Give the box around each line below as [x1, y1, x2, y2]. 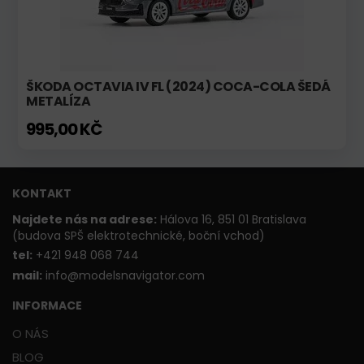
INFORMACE [12, 297, 82, 314]
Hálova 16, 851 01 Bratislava [160, 210, 306, 227]
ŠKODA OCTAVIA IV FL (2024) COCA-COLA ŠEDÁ [26, 76, 331, 96]
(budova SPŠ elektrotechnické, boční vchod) [12, 227, 265, 244]
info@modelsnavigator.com [42, 267, 205, 284]
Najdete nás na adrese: [12, 210, 157, 227]
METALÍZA [26, 91, 90, 110]
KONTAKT [12, 184, 71, 201]
